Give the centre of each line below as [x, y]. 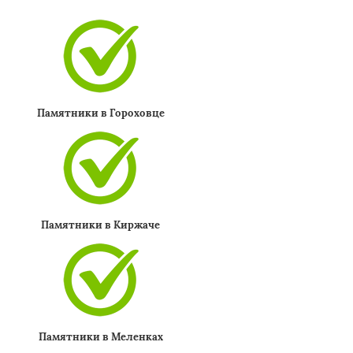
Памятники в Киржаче [101, 225]
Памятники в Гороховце [100, 113]
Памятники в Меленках [100, 337]
